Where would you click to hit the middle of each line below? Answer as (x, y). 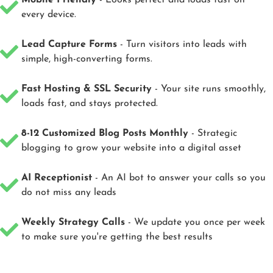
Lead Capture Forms (69, 45)
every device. (49, 15)
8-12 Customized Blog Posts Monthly (105, 134)
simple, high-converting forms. (87, 59)
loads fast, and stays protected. (90, 104)
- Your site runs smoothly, (209, 89)
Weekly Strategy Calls (73, 223)
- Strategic (213, 134)
